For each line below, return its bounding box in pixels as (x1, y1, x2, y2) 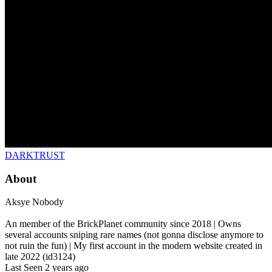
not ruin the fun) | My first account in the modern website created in (5, 240, 262, 251)
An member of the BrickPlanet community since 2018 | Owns (5, 219, 241, 229)
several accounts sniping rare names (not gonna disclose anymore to (5, 229, 263, 240)
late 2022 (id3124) (5, 251, 75, 262)
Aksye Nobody (5, 197, 64, 208)
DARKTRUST (5, 149, 65, 160)
